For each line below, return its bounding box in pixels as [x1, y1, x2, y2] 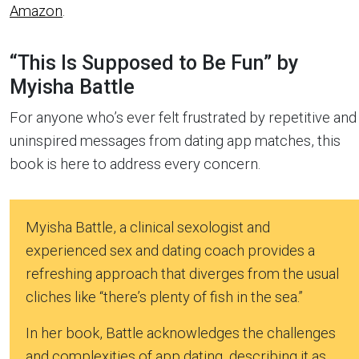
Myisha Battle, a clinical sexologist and [26, 218, 270, 236]
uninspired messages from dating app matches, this [10, 131, 341, 149]
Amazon [10, 2, 63, 19]
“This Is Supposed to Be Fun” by [10, 50, 298, 75]
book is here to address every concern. [10, 155, 260, 172]
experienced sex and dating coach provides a [26, 241, 315, 259]
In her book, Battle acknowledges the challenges [26, 324, 336, 341]
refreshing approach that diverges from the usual [26, 264, 339, 282]
